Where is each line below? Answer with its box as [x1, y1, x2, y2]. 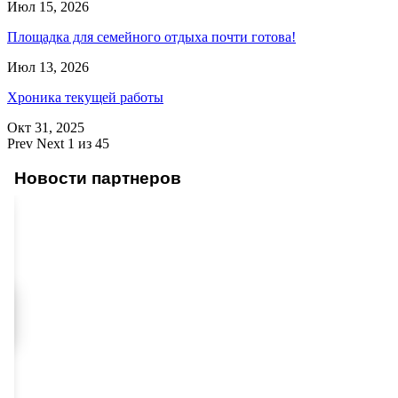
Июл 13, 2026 [7, 59, 89, 75]
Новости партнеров [13, 168, 181, 187]
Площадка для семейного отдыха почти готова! [7, 28, 296, 44]
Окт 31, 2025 [7, 119, 84, 135]
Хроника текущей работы [7, 89, 163, 105]
